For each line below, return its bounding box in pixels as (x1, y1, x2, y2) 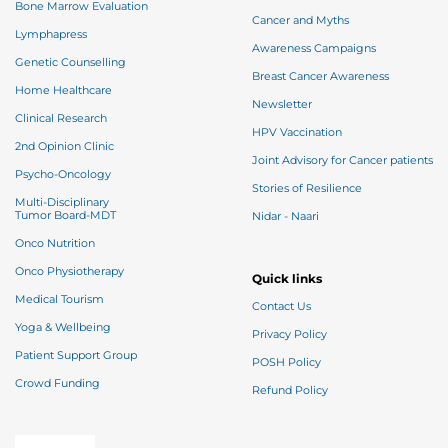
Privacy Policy (252, 327, 327, 341)
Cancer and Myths (252, 13, 349, 27)
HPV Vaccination (252, 125, 342, 139)
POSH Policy (252, 355, 321, 369)
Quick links (252, 270, 322, 286)
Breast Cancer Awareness (252, 69, 389, 83)
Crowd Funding (15, 376, 100, 390)
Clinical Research (57, 111, 107, 125)
